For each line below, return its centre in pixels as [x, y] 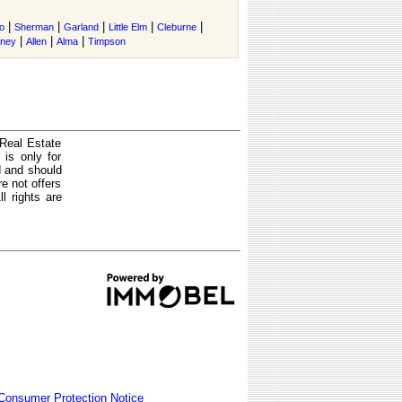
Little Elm [128, 27]
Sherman [34, 27]
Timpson [107, 41]
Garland [81, 27]
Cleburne [177, 27]
